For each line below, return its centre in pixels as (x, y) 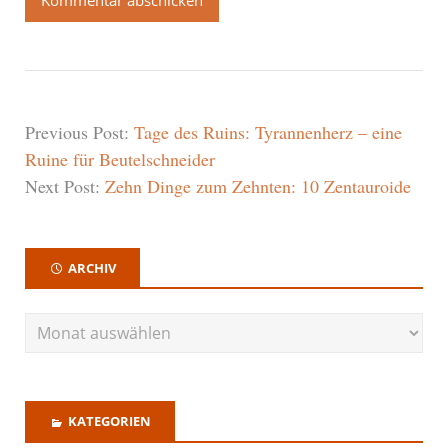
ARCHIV (92, 267)
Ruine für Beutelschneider (120, 158)
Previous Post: (79, 131)
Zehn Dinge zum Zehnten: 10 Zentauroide (258, 185)
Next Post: (65, 185)
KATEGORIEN (109, 421)
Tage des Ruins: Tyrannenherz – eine (268, 131)
